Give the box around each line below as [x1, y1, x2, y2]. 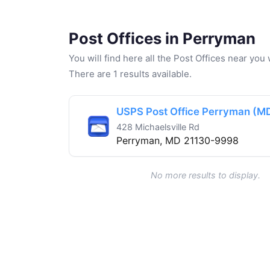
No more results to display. [150, 170, 260, 181]
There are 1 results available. [69, 68, 192, 80]
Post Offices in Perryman [69, 29, 256, 48]
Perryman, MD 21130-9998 [116, 134, 239, 147]
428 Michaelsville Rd [116, 122, 199, 133]
